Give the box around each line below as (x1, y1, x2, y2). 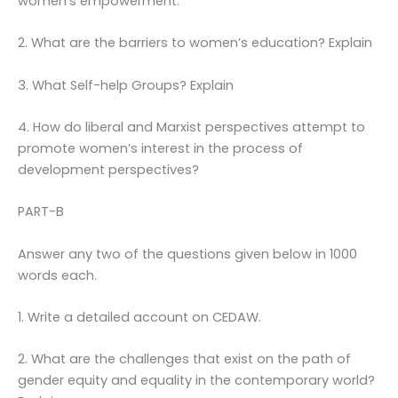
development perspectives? (18, 160, 199, 179)
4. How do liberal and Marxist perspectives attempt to (18, 117, 365, 136)
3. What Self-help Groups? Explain (18, 76, 234, 94)
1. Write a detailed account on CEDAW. (18, 308, 261, 326)
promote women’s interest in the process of (18, 139, 303, 157)
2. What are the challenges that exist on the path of (18, 350, 351, 369)
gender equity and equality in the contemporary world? (18, 371, 375, 390)
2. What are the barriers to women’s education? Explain (18, 34, 372, 52)
